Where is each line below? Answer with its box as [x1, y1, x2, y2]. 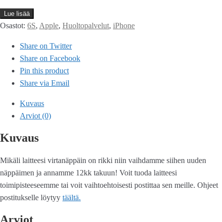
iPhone [113, 21, 135, 30]
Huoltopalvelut [62, 21, 109, 30]
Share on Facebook [20, 54, 80, 62]
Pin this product [20, 66, 69, 75]
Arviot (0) [20, 111, 51, 120]
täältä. [62, 193, 81, 202]
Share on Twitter [20, 42, 72, 50]
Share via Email [20, 79, 69, 87]
